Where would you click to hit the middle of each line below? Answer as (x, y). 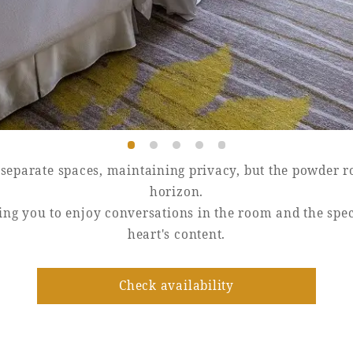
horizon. (176, 192)
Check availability (176, 286)
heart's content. (176, 235)
